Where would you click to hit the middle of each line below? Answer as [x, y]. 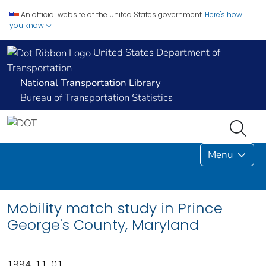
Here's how [224, 15]
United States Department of [156, 53]
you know [28, 25]
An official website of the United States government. [112, 15]
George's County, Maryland [103, 225]
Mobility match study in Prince [115, 208]
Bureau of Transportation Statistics [96, 98]
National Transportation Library [91, 83]
